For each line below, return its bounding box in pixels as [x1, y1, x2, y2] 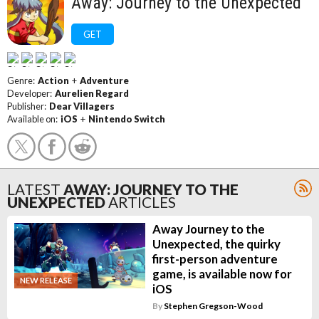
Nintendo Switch [88, 113, 165, 125]
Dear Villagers [49, 100, 115, 112]
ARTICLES [108, 193, 176, 211]
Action [38, 75, 69, 86]
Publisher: [7, 100, 49, 112]
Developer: [7, 88, 55, 99]
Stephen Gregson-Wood [163, 300, 263, 311]
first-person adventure [152, 251, 278, 266]
